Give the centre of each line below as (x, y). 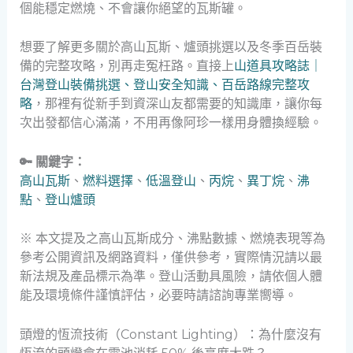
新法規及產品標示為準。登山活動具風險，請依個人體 (171, 277)
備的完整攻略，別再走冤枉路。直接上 (126, 66)
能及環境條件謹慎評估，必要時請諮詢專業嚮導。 (158, 295)
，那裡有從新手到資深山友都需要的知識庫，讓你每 (177, 104)
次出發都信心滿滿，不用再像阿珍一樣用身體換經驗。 (171, 123)
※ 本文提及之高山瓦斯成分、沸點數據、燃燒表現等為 (172, 239)
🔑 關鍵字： (52, 162)
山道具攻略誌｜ (278, 66)
